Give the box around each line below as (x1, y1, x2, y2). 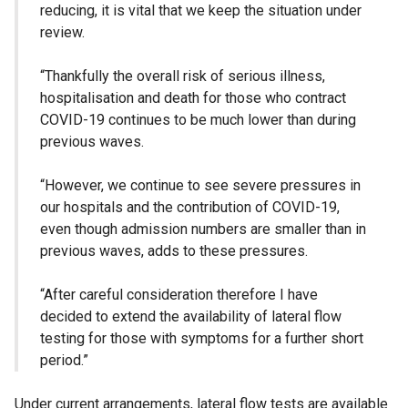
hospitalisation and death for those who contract (40, 89, 346, 107)
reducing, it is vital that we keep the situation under (40, 2, 362, 20)
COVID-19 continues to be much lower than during (40, 111, 356, 129)
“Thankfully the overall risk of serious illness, (40, 67, 325, 86)
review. (40, 24, 85, 42)
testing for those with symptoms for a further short (40, 330, 363, 348)
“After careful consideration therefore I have (40, 286, 318, 304)
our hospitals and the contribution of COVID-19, (40, 199, 340, 217)
